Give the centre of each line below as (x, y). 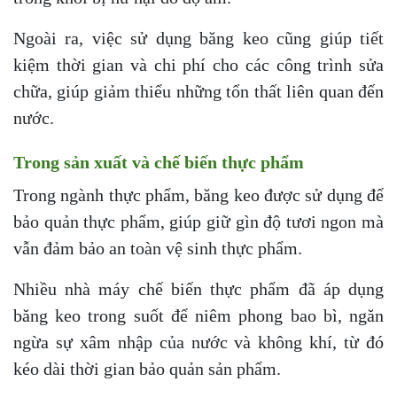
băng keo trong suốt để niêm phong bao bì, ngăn (198, 316)
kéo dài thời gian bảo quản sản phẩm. (147, 369)
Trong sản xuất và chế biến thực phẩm (159, 163)
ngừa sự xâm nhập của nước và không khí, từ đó (198, 343)
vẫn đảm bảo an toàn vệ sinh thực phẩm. (158, 249)
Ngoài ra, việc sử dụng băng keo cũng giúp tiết (198, 39)
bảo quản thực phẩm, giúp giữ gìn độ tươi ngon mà (198, 222)
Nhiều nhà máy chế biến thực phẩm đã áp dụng (198, 289)
